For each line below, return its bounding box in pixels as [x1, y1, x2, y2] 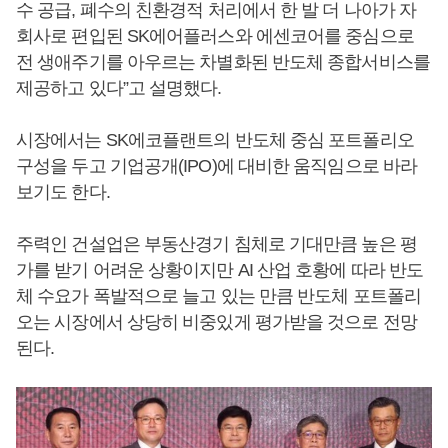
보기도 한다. [16, 182, 110, 202]
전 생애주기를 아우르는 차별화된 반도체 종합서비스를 [16, 52, 430, 72]
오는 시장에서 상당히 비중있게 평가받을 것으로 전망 [16, 312, 417, 332]
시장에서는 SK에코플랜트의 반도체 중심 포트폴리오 [16, 130, 414, 150]
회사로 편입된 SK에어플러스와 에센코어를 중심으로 [16, 26, 414, 46]
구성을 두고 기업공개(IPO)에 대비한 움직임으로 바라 [16, 156, 418, 176]
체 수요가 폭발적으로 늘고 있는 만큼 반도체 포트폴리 [16, 286, 421, 306]
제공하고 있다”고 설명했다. [16, 78, 222, 98]
